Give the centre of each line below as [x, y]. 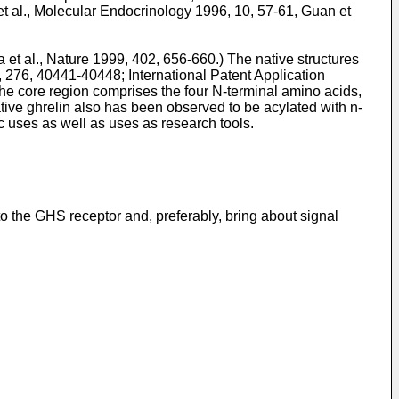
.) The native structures [287, 59]
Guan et [326, 11]
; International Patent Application [223, 75]
